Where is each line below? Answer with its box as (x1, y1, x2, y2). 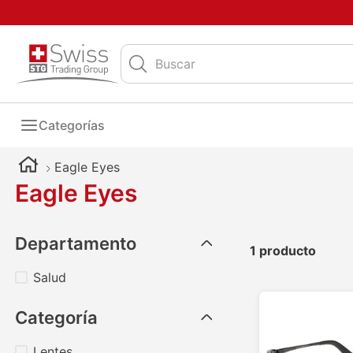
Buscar (119, 43, 160, 58)
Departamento (15, 233, 137, 254)
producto (259, 243, 317, 258)
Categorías (39, 117, 106, 133)
